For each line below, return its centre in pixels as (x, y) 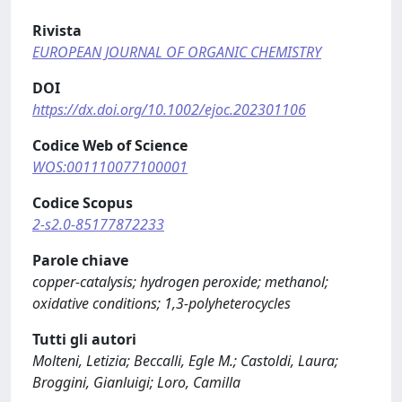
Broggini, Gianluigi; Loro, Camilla (136, 382)
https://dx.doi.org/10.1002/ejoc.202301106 (169, 109)
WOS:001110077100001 (110, 167)
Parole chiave (80, 260)
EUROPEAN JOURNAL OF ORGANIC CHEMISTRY (177, 52)
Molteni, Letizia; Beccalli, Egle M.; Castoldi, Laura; (185, 361)
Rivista (57, 31)
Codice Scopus (83, 203)
